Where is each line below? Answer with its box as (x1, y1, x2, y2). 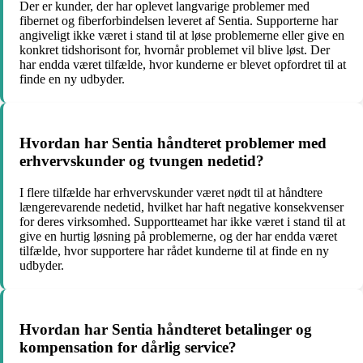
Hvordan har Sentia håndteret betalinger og (19, 320, 312, 338)
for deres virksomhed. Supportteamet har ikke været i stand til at (19, 214, 345, 228)
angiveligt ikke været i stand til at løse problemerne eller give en (19, 28, 344, 43)
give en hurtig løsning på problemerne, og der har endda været (19, 228, 337, 243)
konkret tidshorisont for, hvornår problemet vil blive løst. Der (19, 43, 330, 58)
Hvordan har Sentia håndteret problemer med (19, 135, 327, 152)
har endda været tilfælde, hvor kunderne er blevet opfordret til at (19, 58, 346, 72)
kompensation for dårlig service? (19, 338, 237, 356)
